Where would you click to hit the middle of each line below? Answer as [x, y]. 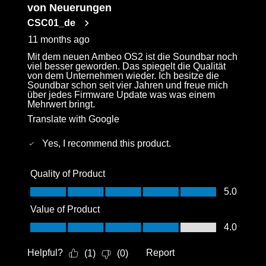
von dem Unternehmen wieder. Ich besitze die [123, 75]
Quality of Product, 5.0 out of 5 [91, 188]
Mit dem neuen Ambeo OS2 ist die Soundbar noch [133, 56]
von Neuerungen [70, 7]
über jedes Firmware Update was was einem [121, 94]
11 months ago [59, 39]
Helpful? [45, 252]
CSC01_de [52, 23]
